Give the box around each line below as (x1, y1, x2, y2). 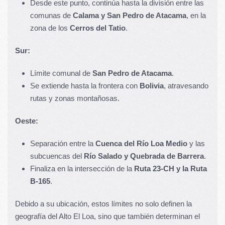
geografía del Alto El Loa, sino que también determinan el (15, 211, 200, 220)
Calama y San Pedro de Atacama (73, 11, 186, 20)
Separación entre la (30, 139, 95, 148)
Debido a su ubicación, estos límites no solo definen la (15, 199, 192, 208)
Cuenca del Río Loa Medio (95, 139, 187, 148)
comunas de (30, 11, 73, 20)
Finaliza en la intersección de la (30, 164, 134, 173)
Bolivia (140, 81, 164, 90)
